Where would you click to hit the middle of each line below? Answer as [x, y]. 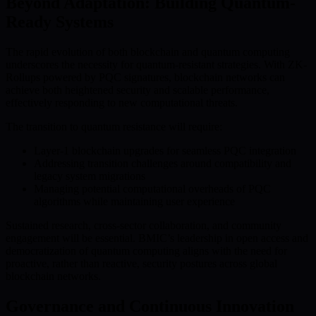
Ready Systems [60, 22]
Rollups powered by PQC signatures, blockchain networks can [145, 78]
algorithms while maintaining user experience [134, 202]
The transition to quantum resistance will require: [114, 127]
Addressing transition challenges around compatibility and [163, 164]
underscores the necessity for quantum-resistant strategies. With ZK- [156, 65]
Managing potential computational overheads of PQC [152, 189]
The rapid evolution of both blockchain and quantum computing [148, 52]
